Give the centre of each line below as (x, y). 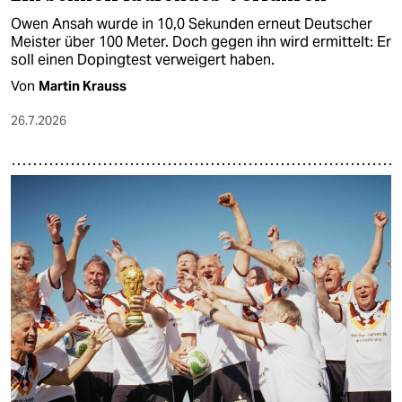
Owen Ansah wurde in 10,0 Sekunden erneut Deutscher (192, 24)
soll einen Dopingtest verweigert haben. (143, 60)
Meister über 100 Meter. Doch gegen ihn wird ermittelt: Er (201, 42)
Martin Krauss (83, 86)
